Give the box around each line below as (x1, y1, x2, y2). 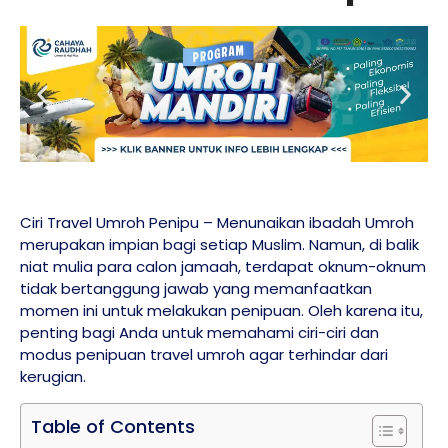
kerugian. (20, 366, 86, 388)
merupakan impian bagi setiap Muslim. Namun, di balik (20, 234, 419, 256)
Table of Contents (31, 413, 195, 439)
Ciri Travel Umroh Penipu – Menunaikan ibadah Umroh (20, 212, 414, 234)
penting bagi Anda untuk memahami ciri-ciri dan (20, 322, 379, 344)
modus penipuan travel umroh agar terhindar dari (20, 344, 388, 366)
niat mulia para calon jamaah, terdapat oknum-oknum (20, 256, 426, 278)
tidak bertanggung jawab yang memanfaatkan (20, 278, 372, 300)
